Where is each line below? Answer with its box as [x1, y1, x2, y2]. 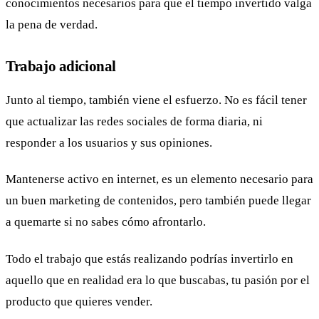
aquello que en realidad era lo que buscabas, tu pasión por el [6, 273, 310, 288]
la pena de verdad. [6, 18, 98, 32]
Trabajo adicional [6, 58, 116, 75]
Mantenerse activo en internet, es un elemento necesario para [6, 172, 313, 187]
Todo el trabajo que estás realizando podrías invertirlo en [6, 252, 293, 266]
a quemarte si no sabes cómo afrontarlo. [6, 215, 206, 229]
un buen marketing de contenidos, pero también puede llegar [6, 194, 311, 208]
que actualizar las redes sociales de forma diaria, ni [6, 114, 263, 128]
